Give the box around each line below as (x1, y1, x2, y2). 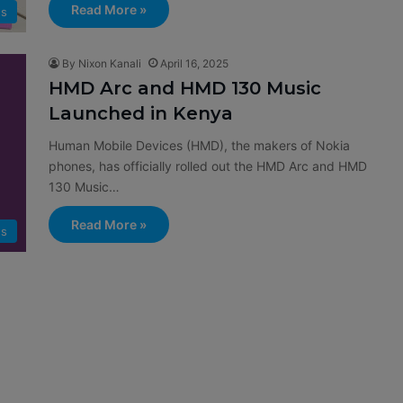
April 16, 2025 (160, 57, 228, 70)
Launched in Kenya (49, 103, 233, 124)
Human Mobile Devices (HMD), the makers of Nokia (49, 138, 350, 153)
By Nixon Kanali (62, 57, 141, 70)
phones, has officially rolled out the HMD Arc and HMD (49, 158, 367, 174)
